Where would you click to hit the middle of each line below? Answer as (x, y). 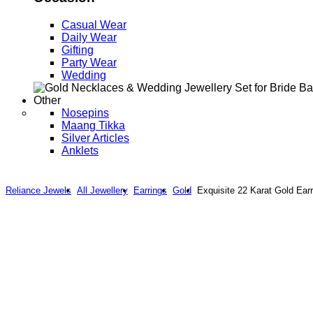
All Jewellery (102, 190)
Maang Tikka (93, 125)
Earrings (150, 190)
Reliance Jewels (38, 190)
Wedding (84, 75)
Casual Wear (94, 24)
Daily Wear (89, 37)
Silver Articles (95, 138)
